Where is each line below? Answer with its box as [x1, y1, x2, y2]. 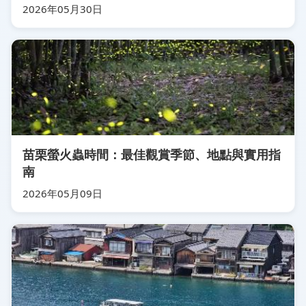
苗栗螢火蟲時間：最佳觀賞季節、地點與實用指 [23, 145, 281, 163]
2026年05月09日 [23, 186, 102, 200]
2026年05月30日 [23, 1, 102, 16]
